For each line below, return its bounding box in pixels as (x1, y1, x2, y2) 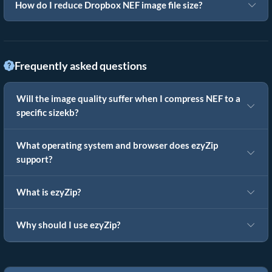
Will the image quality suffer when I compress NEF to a (16, 93, 240, 104)
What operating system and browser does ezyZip (16, 140, 218, 151)
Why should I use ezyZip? (16, 220, 120, 231)
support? (16, 154, 52, 165)
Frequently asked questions (15, 59, 147, 73)
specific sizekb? (16, 107, 78, 118)
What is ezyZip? (16, 187, 81, 198)
